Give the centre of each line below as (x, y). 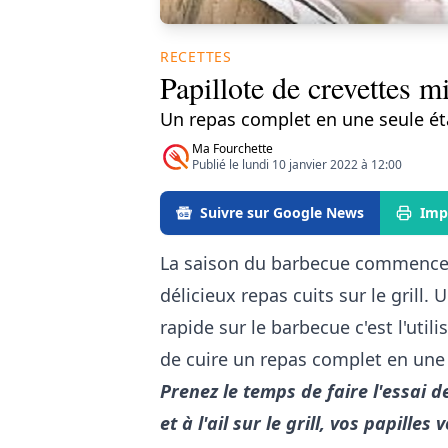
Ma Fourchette (232, 148)
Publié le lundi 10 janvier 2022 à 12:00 (297, 164)
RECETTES (196, 56)
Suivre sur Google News (282, 212)
